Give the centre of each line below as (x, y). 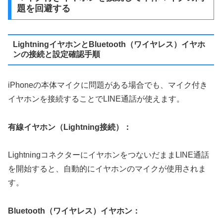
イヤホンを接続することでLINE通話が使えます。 (96, 99)
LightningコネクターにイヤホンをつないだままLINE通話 (109, 155)
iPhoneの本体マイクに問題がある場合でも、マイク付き (108, 85)
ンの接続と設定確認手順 (56, 55)
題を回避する (43, 8)
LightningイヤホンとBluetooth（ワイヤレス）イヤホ (109, 45)
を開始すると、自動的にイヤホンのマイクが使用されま (107, 169)
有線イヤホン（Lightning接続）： (70, 127)
